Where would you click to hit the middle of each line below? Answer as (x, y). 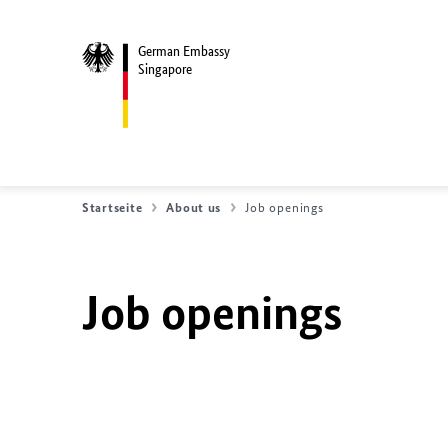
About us (194, 207)
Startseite (112, 207)
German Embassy (184, 51)
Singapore (165, 69)
